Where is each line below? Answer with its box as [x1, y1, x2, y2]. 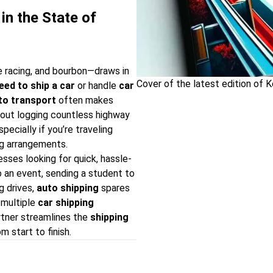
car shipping [38, 197, 94, 208]
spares [99, 182, 130, 194]
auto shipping [37, 182, 99, 194]
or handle [75, 80, 119, 91]
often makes [56, 94, 113, 106]
